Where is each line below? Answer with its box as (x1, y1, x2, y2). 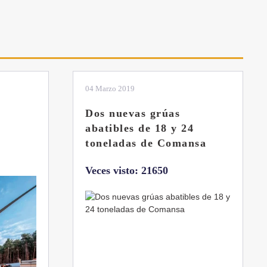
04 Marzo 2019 (85, 83, 135, 93)
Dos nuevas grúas (85, 107, 180, 119)
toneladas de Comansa (85, 136, 206, 149)
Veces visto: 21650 (85, 164, 168, 176)
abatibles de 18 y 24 (85, 122, 194, 134)
